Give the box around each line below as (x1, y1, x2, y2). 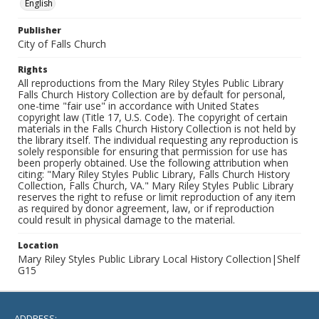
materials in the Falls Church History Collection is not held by (18, 122, 296, 135)
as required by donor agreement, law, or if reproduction (18, 202, 274, 215)
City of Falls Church (18, 37, 106, 51)
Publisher (18, 24, 61, 36)
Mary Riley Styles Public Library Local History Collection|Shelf (18, 252, 300, 266)
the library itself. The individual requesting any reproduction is (18, 133, 298, 147)
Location (18, 239, 58, 251)
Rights (18, 63, 48, 75)
